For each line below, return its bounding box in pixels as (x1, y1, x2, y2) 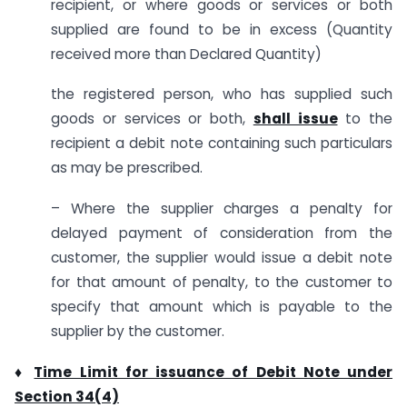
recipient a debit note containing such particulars (51, 134, 392, 154)
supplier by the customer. (51, 322, 224, 342)
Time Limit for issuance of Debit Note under (34, 362, 393, 382)
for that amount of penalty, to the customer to (51, 273, 392, 293)
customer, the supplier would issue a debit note (51, 248, 392, 268)
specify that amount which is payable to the (51, 297, 392, 317)
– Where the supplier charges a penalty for (51, 199, 392, 219)
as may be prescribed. (51, 158, 203, 178)
